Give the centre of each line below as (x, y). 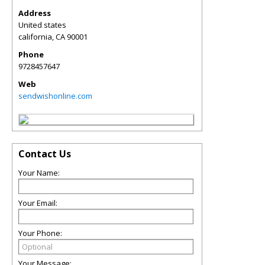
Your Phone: (40, 233)
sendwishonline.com (55, 96)
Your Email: (38, 203)
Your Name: (39, 173)
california (35, 37)
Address (35, 13)
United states (42, 25)
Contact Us (45, 154)
